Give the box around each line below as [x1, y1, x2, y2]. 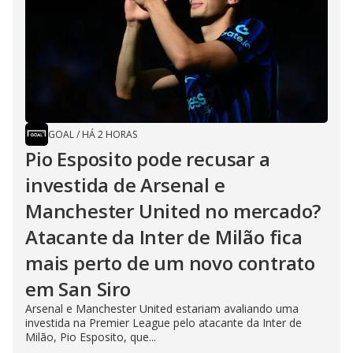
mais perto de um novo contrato [25, 250, 315, 276]
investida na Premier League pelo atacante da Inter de [25, 315, 302, 330]
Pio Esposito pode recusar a [25, 146, 270, 172]
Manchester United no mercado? [25, 198, 321, 224]
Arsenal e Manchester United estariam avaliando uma [25, 301, 299, 316]
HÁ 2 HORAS [82, 128, 137, 141]
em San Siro [25, 276, 131, 302]
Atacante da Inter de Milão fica [25, 224, 303, 250]
